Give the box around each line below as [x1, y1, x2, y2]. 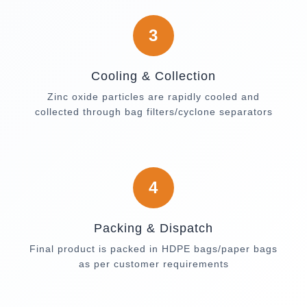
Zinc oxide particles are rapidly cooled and [47, 90, 260, 102]
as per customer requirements [78, 258, 229, 269]
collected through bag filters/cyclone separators [34, 106, 273, 117]
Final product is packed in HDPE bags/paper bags [29, 243, 278, 254]
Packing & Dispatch [94, 221, 213, 235]
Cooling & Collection [91, 69, 216, 83]
